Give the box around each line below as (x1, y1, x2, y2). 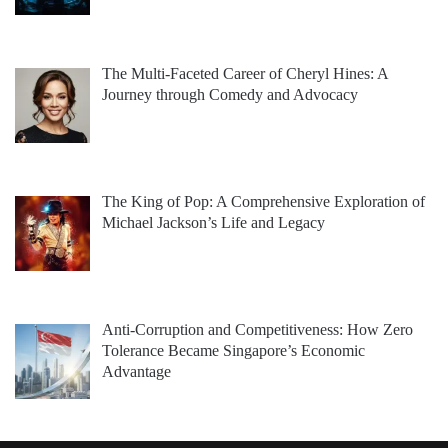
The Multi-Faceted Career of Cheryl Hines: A (102, 65, 388, 83)
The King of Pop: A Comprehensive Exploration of (102, 193, 425, 211)
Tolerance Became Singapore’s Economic (102, 342, 365, 360)
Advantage (102, 363, 171, 381)
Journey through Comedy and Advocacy (102, 86, 358, 104)
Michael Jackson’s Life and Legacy (102, 214, 325, 232)
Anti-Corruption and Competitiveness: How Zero (102, 321, 413, 339)
